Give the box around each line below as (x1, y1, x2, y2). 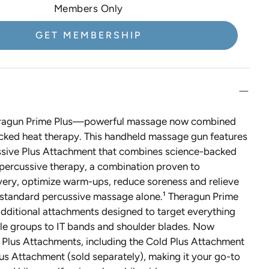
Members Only (53, 2, 123, 14)
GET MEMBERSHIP (35, 29, 142, 41)
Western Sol (28, 40, 83, 52)
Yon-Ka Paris (28, 82, 86, 94)
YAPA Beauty (28, 61, 89, 73)
